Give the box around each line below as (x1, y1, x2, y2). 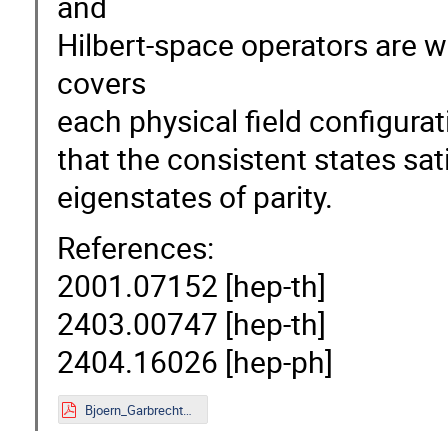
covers (57, 61, 147, 103)
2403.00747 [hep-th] (57, 302, 327, 344)
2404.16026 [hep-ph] (57, 340, 334, 382)
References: (57, 226, 215, 268)
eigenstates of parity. (57, 175, 334, 217)
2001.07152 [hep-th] (57, 264, 327, 306)
